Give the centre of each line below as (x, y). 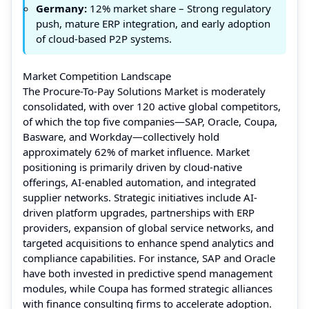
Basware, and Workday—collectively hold (121, 136)
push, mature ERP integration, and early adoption (153, 23)
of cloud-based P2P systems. (104, 38)
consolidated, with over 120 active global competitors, (152, 106)
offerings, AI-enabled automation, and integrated (139, 182)
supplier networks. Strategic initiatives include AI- (140, 197)
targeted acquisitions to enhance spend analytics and (148, 242)
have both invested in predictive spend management (148, 273)
